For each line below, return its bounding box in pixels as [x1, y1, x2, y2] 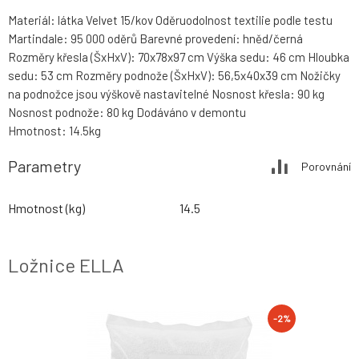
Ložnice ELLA [8, 253, 124, 277]
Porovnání [301, 159, 351, 173]
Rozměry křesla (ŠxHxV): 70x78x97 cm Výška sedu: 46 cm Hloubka [8, 50, 349, 65]
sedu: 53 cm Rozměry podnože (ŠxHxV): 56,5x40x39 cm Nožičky [8, 68, 341, 83]
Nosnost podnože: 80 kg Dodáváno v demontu [8, 105, 246, 120]
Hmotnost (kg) [8, 200, 85, 216]
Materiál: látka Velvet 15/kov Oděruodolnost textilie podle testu [8, 13, 333, 28]
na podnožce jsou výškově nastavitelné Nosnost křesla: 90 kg [8, 87, 325, 102]
